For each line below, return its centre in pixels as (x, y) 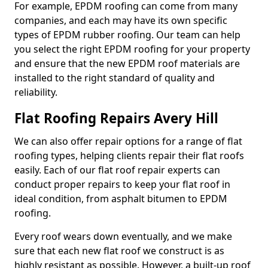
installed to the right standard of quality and (115, 78)
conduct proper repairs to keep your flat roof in (122, 184)
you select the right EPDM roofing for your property (132, 49)
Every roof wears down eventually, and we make (123, 236)
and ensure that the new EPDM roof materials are (127, 63)
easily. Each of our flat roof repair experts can (117, 170)
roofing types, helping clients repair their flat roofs (129, 156)
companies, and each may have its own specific (121, 20)
